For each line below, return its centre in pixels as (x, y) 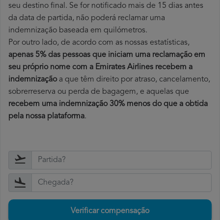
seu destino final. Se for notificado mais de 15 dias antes (106, 6)
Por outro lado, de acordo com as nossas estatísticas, (99, 43)
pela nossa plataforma (46, 117)
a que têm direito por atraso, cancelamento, (134, 80)
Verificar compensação (110, 211)
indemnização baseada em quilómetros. (78, 31)
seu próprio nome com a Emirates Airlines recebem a (100, 68)
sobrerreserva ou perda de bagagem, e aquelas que (99, 92)
